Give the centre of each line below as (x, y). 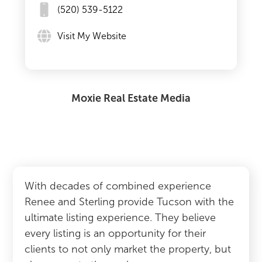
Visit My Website (92, 36)
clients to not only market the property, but (128, 249)
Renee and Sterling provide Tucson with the (130, 202)
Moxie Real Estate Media (131, 98)
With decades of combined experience (118, 186)
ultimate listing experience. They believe (120, 218)
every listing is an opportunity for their (116, 233)
